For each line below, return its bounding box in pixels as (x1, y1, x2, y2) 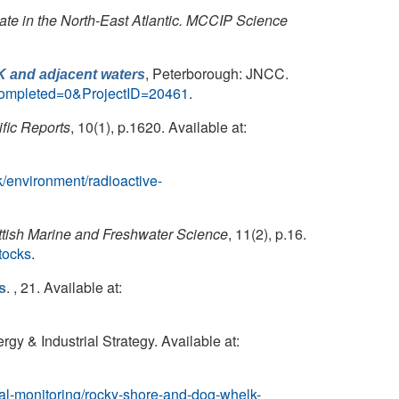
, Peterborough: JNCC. (145, 63, 289, 84)
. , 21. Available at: (6, 277, 122, 297)
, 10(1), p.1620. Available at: (70, 117, 247, 137)
